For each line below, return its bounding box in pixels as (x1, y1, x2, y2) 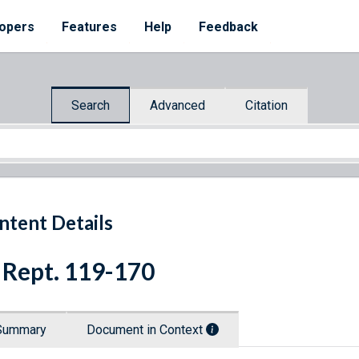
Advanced (150, 97, 205, 113)
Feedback (199, 19, 258, 34)
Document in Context (87, 322, 206, 338)
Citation (245, 97, 288, 113)
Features (62, 19, 117, 34)
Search (71, 97, 110, 113)
